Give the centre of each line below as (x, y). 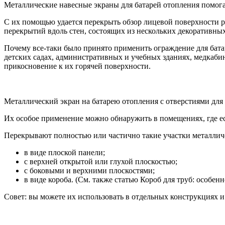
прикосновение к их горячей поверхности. (77, 66)
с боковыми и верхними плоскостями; (89, 170)
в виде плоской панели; (65, 152)
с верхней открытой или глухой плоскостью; (101, 161)
